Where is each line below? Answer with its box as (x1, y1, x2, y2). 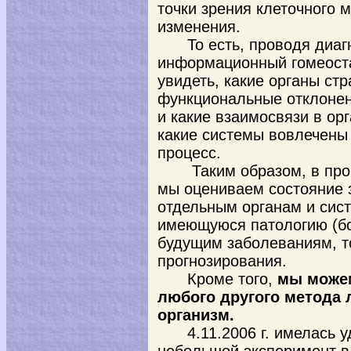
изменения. (157, 18, 241, 35)
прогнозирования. (157, 252, 287, 270)
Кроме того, (186, 270, 277, 288)
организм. (157, 306, 234, 324)
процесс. (157, 144, 221, 161)
